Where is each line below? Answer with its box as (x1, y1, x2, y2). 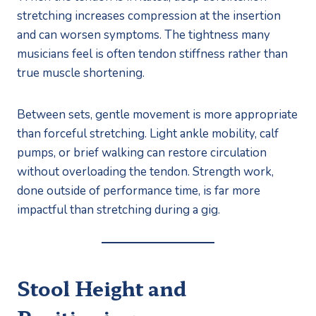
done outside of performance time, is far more (17, 182, 260, 199)
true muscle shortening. (17, 64, 145, 81)
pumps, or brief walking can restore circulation (17, 144, 267, 161)
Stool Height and (17, 273, 187, 302)
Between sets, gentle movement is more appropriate (17, 106, 298, 123)
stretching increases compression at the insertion (17, 7, 281, 24)
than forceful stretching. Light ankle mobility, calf (17, 125, 279, 142)
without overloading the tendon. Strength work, (17, 163, 274, 180)
